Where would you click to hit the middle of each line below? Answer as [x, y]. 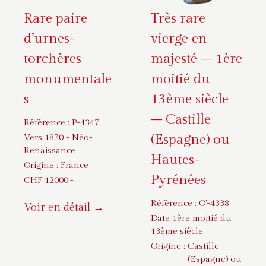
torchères [53, 59]
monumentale [68, 79]
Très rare [178, 18]
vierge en [179, 39]
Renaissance [50, 151]
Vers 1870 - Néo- [58, 137]
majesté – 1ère [197, 59]
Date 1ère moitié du [191, 218]
